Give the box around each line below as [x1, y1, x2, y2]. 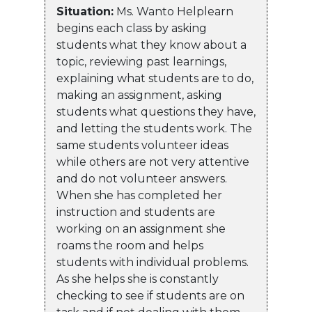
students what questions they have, [56, 105, 256, 119]
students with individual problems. [56, 256, 249, 270]
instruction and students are [56, 205, 215, 219]
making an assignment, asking [56, 88, 222, 102]
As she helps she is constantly [56, 272, 219, 286]
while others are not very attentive [56, 155, 249, 169]
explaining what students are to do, [56, 72, 253, 86]
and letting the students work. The [56, 122, 252, 136]
